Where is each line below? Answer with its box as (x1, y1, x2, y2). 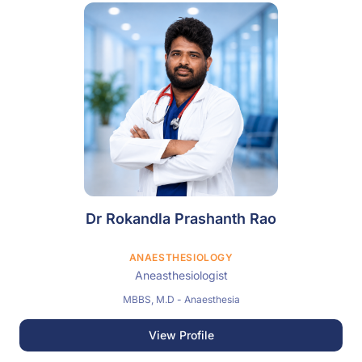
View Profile (148, 328, 214, 342)
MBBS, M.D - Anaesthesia (122, 293, 240, 305)
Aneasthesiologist (134, 268, 228, 282)
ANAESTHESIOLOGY (128, 251, 234, 263)
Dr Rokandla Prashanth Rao (86, 210, 276, 227)
